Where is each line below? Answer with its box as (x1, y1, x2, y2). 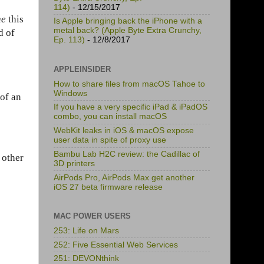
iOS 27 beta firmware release (54, 182, 163, 192)
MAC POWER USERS (54, 212, 131, 220)
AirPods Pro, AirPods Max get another (54, 173, 194, 182)
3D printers (54, 159, 95, 168)
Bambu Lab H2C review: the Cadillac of (54, 149, 200, 159)
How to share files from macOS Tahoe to (54, 79, 205, 88)
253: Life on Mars (54, 226, 119, 235)
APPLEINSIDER (54, 64, 111, 74)
